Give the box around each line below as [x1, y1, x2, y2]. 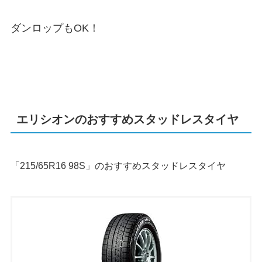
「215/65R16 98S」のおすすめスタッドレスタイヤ [10, 161, 226, 171]
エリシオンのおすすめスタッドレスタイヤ [16, 112, 239, 126]
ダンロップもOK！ [10, 22, 99, 34]
